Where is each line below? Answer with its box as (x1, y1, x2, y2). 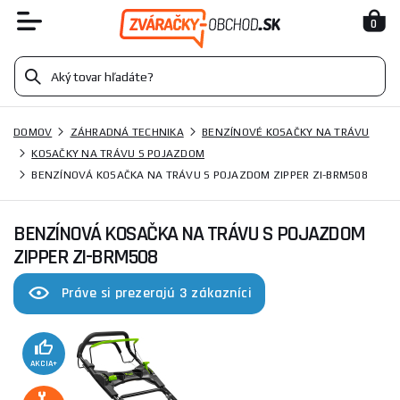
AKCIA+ (30, 358, 57, 369)
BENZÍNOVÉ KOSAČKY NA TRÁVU (202, 126, 370, 138)
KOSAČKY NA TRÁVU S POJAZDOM (31, 147, 204, 160)
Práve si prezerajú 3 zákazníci (62, 284, 253, 303)
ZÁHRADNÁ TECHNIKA (70, 126, 184, 138)
